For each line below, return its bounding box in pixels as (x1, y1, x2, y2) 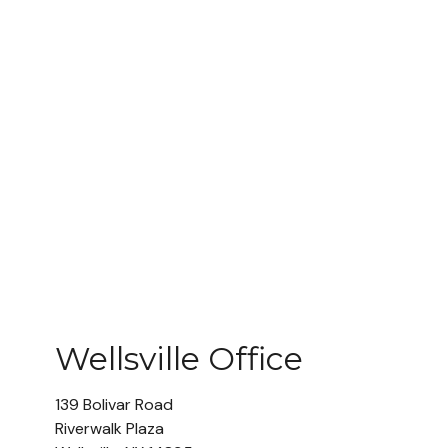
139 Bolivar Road (55, 394, 173, 415)
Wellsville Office (55, 339, 303, 378)
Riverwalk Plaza (55, 418, 164, 439)
